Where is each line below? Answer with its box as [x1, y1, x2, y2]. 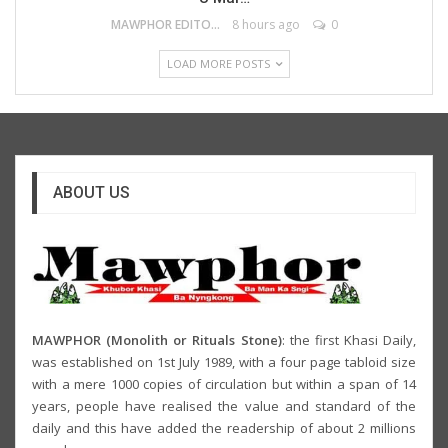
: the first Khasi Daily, [281, 331, 416, 350]
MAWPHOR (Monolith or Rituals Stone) [32, 331, 282, 350]
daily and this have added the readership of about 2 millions [32, 419, 416, 438]
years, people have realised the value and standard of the [32, 397, 416, 416]
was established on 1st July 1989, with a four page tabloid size [32, 353, 416, 372]
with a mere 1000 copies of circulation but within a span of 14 [32, 375, 416, 394]
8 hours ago [231, 16, 300, 34]
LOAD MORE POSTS [166, 56, 273, 72]
